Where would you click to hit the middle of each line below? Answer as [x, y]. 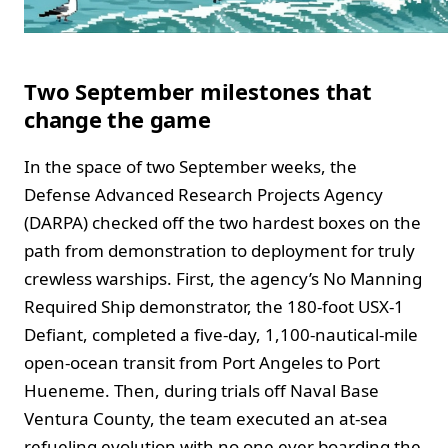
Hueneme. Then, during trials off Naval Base [201, 390]
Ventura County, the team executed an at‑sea [206, 418]
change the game [117, 118]
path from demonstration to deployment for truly [219, 250]
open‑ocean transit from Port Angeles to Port [202, 362]
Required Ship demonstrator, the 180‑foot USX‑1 [214, 306]
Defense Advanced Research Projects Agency [203, 194]
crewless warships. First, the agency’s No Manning [223, 278]
